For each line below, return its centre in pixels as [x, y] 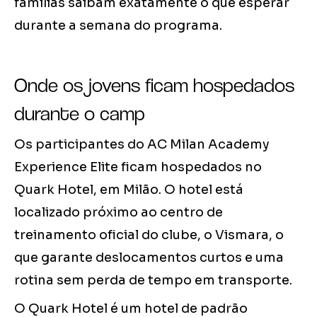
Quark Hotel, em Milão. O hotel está [129, 190]
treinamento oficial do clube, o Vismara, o [149, 235]
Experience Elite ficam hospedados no [138, 167]
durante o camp [80, 114]
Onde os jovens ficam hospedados [154, 85]
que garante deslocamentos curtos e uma [149, 258]
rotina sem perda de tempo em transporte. [153, 281]
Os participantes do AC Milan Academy [142, 145]
